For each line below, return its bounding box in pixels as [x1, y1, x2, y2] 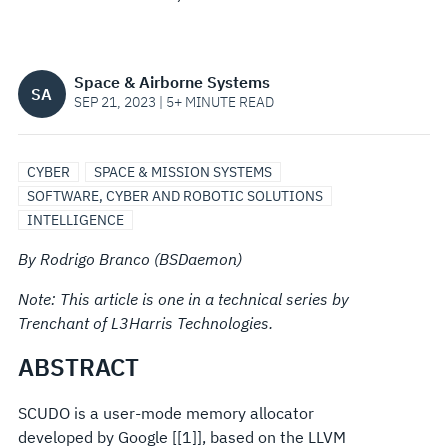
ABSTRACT [17, 351, 139, 383]
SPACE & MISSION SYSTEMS [93, 163, 272, 181]
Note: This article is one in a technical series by [17, 289, 349, 309]
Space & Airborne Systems [73, 72, 270, 92]
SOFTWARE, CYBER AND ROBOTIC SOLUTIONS [26, 187, 323, 205]
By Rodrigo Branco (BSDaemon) [17, 249, 242, 269]
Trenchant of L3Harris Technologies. [17, 313, 273, 333]
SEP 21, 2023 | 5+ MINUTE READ [73, 93, 274, 111]
